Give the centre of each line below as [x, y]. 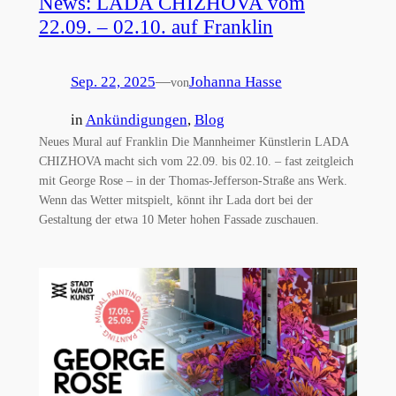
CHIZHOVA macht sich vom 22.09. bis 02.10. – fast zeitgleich [196, 160]
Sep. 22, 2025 [113, 82]
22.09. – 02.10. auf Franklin [156, 27]
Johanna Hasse [235, 82]
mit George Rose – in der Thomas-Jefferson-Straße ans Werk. [193, 180]
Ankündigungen [136, 119]
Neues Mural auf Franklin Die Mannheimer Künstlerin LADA [193, 141]
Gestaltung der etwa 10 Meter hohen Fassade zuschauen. [179, 219]
